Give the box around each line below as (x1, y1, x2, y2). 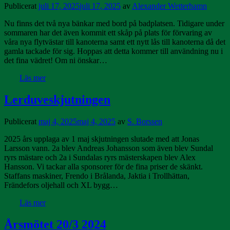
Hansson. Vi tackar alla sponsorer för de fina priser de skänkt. (4, 162, 203, 171)
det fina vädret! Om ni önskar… (4, 56, 107, 65)
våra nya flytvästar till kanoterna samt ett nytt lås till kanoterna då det (4, 37, 225, 47)
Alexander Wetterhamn (132, 2, 207, 11)
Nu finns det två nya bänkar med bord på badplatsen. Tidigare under (4, 19, 224, 28)
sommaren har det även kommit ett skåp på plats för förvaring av (4, 28, 212, 37)
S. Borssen (127, 117, 162, 126)
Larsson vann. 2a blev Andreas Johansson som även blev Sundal (4, 143, 213, 152)
